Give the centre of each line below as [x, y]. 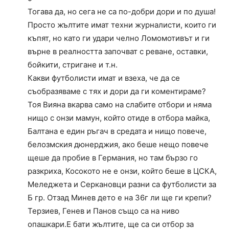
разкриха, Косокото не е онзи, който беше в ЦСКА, [122, 171]
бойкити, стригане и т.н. [73, 65]
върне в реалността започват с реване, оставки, [118, 52]
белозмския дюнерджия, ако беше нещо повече [118, 145]
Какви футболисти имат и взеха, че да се [104, 78]
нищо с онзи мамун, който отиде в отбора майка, [119, 118]
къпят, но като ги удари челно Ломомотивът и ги [119, 38]
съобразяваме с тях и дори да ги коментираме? [117, 91]
